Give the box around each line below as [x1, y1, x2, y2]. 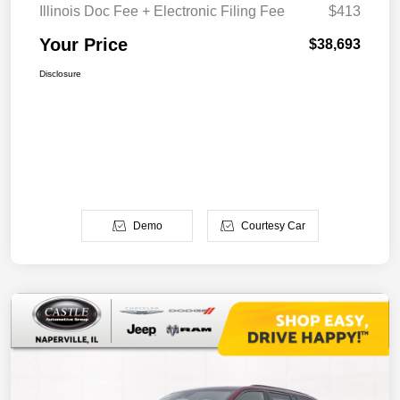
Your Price [39, 34, 128, 54]
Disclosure [39, 68, 81, 79]
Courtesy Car [240, 219, 305, 232]
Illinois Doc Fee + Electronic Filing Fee [39, 3, 285, 19]
